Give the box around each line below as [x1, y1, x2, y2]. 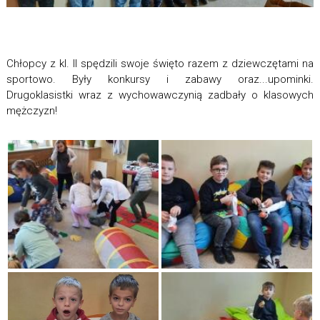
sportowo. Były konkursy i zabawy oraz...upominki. [6, 73, 314, 86]
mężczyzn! [6, 104, 57, 118]
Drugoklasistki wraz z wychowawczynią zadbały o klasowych [6, 89, 314, 102]
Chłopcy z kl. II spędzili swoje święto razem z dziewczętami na [6, 57, 314, 71]
